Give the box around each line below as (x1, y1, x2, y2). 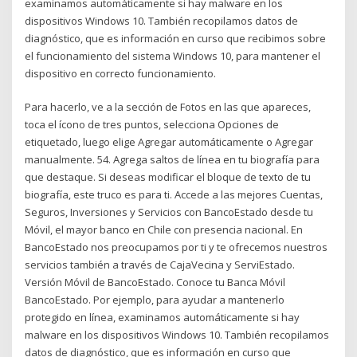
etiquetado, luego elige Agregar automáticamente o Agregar (25, 135, 314, 150)
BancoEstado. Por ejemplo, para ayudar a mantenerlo (25, 292, 285, 308)
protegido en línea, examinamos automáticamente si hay (25, 310, 300, 325)
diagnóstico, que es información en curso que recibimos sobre (25, 30, 327, 45)
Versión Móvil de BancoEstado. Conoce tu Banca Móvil (25, 275, 286, 290)
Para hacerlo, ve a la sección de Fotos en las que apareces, (25, 100, 312, 115)
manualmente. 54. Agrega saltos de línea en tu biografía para (25, 152, 320, 167)
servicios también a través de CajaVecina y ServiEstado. (25, 257, 296, 273)
